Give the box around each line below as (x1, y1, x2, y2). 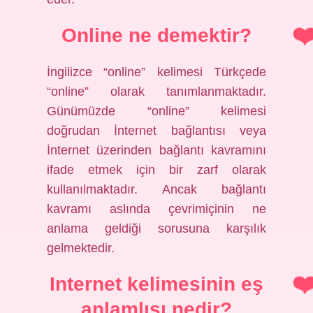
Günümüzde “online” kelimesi (47, 104, 266, 118)
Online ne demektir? (61, 24, 252, 46)
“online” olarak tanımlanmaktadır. (47, 85, 266, 99)
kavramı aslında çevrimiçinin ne (47, 202, 266, 216)
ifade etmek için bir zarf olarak (47, 163, 266, 177)
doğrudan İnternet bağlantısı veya (47, 124, 266, 138)
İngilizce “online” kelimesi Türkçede (47, 65, 266, 79)
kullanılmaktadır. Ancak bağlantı (47, 182, 266, 196)
